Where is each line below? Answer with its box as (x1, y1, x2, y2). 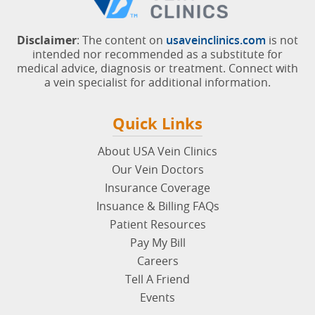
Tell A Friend (125, 271, 190, 287)
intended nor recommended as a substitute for (32, 46, 283, 62)
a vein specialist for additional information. (44, 74, 271, 90)
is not (266, 32, 298, 48)
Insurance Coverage (105, 179, 210, 195)
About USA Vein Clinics (98, 143, 217, 159)
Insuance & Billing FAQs (96, 198, 219, 214)
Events (140, 289, 175, 305)
